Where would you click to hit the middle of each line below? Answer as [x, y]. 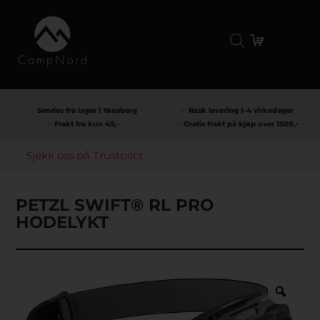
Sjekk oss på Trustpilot [84, 156]
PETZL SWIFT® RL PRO [115, 205]
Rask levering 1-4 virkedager [240, 110]
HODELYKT [62, 222]
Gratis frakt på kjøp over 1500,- [240, 124]
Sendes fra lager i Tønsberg [86, 110]
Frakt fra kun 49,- [86, 124]
